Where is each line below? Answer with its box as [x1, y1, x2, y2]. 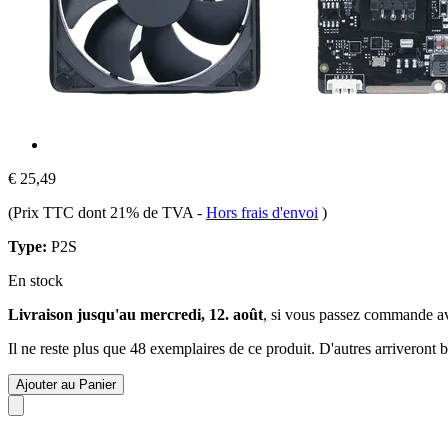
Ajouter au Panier [16, 376, 116, 392]
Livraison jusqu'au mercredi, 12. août [8, 305, 263, 323]
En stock [8, 271, 63, 289]
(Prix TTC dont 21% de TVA [8, 203, 197, 221]
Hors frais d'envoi [206, 203, 318, 221]
